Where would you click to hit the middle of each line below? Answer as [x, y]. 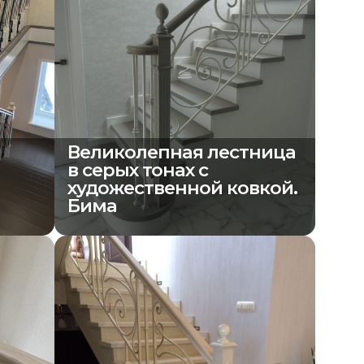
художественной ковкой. [183, 188]
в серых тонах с [138, 170]
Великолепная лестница [182, 152]
